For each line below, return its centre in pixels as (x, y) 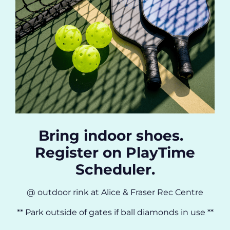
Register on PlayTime (115, 153)
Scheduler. (115, 170)
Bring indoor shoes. (115, 136)
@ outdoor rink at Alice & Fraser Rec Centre (115, 193)
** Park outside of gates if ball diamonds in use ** (115, 212)
